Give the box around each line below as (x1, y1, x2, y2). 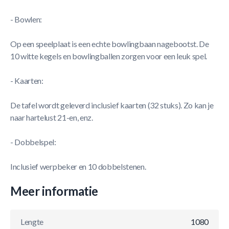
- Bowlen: (10, 14, 42, 24)
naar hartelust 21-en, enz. (10, 112, 93, 122)
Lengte (20, 217, 44, 226)
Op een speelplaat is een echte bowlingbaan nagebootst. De (10, 39, 209, 49)
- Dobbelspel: (10, 137, 56, 147)
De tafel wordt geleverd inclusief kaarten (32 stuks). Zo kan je (10, 100, 214, 110)
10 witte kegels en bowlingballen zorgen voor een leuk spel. (10, 51, 208, 61)
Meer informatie (10, 184, 98, 198)
